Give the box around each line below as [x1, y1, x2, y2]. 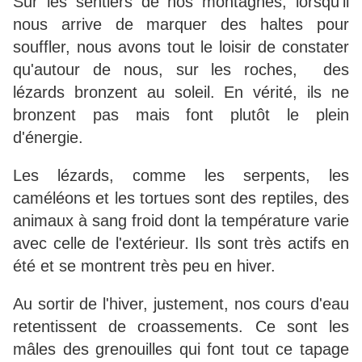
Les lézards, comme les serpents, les [13, 166, 349, 185]
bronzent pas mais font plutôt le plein [13, 106, 349, 124]
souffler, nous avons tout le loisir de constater [13, 38, 349, 57]
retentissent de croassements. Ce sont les [13, 318, 349, 336]
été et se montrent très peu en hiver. [13, 257, 276, 276]
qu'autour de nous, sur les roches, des [13, 61, 349, 79]
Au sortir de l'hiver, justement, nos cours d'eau [13, 295, 349, 314]
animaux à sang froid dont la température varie [13, 212, 349, 230]
